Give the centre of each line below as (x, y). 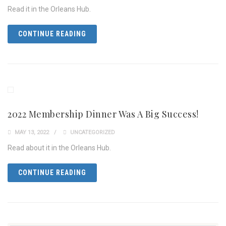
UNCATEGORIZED (93, 132)
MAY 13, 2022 (31, 132)
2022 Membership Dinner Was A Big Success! (103, 114)
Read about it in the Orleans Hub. (59, 148)
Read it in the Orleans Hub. (49, 9)
